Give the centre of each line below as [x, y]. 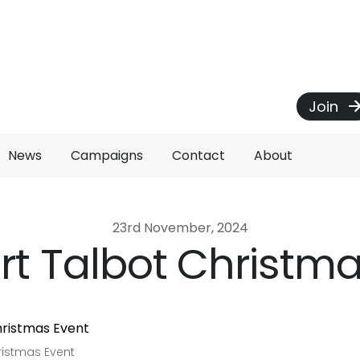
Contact [198, 155]
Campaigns [107, 155]
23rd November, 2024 [180, 227]
